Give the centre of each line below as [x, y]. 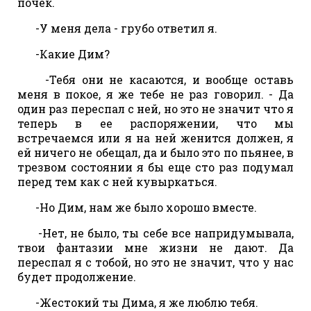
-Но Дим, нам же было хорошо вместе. [142, 207]
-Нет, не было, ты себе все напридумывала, [160, 233]
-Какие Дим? [68, 53]
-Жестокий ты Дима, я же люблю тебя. [143, 302]
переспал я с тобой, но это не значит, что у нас [155, 262]
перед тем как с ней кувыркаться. [117, 181]
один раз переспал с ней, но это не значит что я [155, 108]
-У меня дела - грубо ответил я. [122, 28]
